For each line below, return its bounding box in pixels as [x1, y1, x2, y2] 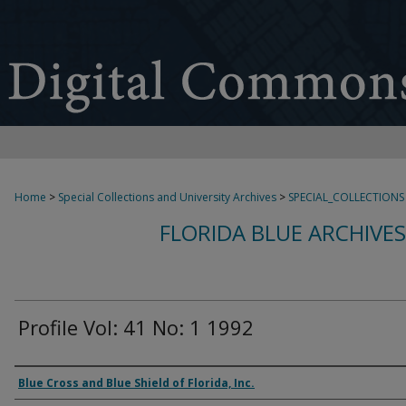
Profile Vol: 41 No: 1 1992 [18, 314, 254, 341]
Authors [14, 370, 85, 394]
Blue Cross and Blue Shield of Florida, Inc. [18, 375, 255, 391]
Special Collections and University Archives [58, 189, 276, 205]
